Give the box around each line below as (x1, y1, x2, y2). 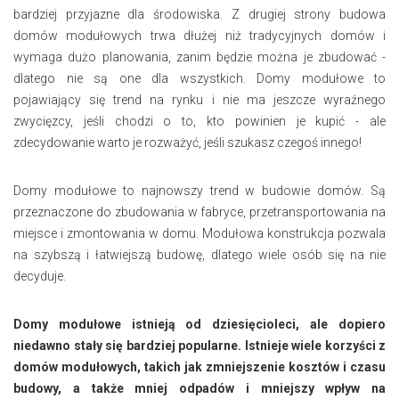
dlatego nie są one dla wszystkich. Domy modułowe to (13, 70, 386, 85)
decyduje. (13, 268, 66, 283)
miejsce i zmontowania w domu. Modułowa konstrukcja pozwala (13, 225, 386, 240)
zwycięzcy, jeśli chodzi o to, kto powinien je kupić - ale (13, 113, 386, 128)
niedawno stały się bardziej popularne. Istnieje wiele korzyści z (13, 338, 386, 353)
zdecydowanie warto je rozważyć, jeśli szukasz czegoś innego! (13, 134, 362, 150)
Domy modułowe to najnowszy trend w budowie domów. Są (13, 183, 386, 198)
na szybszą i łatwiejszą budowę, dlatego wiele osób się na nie (13, 247, 386, 262)
